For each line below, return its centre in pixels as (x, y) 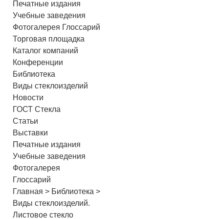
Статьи (26, 121)
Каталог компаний (46, 51)
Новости (28, 98)
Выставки (31, 133)
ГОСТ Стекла (37, 109)
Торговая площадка (49, 39)
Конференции (38, 63)
